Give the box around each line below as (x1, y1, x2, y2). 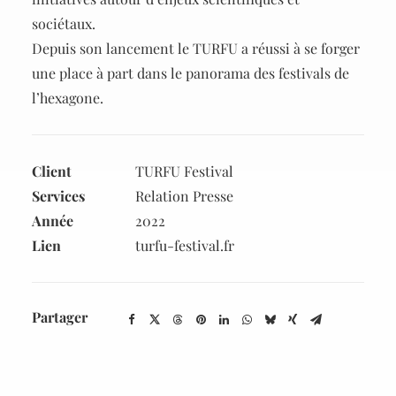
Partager (32, 308, 88, 326)
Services (32, 187, 85, 205)
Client (32, 162, 72, 180)
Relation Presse (135, 187, 233, 205)
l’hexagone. (32, 88, 103, 107)
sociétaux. (32, 14, 95, 33)
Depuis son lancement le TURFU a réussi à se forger (32, 39, 360, 57)
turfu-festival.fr (135, 236, 234, 255)
